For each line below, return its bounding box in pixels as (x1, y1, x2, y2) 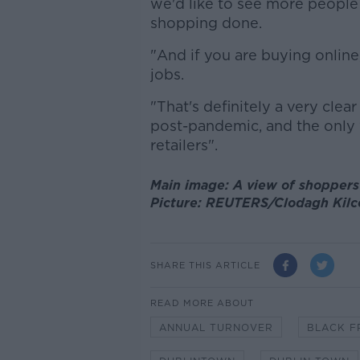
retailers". (149, 137, 218, 153)
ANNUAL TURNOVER (158, 321, 273, 334)
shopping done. (149, 14, 262, 31)
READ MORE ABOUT (149, 297, 254, 309)
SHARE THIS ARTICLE (149, 259, 260, 271)
